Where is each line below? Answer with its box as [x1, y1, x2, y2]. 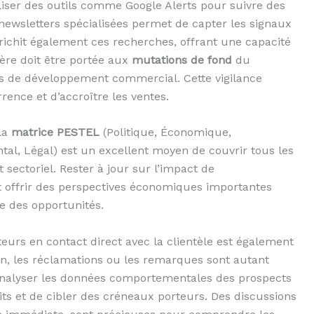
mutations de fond [132, 53, 232, 67]
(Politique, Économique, [100, 125, 231, 139]
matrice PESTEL [11, 125, 100, 139]
